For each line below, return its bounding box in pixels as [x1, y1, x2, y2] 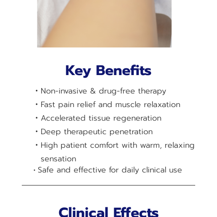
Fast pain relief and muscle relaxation [41, 99, 180, 110]
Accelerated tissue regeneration [41, 112, 161, 124]
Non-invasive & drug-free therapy [41, 85, 166, 97]
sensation [41, 153, 76, 165]
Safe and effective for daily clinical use [37, 164, 182, 176]
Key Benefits [65, 60, 152, 81]
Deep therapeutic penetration [41, 126, 153, 138]
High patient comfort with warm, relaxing [41, 139, 195, 151]
